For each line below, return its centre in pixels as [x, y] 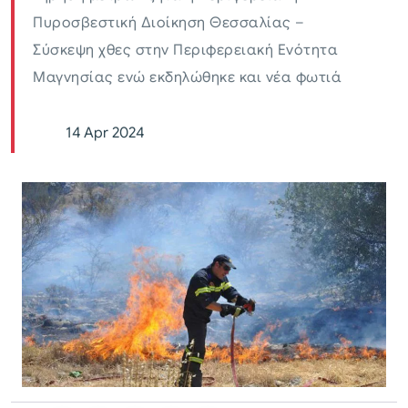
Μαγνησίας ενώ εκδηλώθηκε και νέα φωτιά [187, 78]
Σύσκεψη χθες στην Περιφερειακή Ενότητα [185, 51]
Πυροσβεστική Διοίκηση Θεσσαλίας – [169, 23]
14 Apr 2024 [105, 133]
